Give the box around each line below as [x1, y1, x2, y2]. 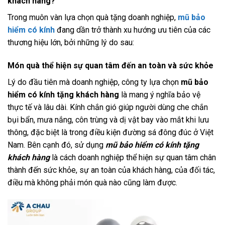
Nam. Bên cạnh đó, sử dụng [8, 140, 105, 150]
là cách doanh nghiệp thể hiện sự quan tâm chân [50, 153, 216, 163]
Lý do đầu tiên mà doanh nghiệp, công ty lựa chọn [8, 77, 181, 87]
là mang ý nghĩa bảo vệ [119, 90, 200, 100]
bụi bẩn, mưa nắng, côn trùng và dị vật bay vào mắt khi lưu [8, 115, 209, 125]
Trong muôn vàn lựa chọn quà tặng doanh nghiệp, [8, 13, 178, 23]
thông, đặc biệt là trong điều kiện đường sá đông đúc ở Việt [8, 128, 213, 138]
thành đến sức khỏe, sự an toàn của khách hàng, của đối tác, [8, 165, 215, 175]
